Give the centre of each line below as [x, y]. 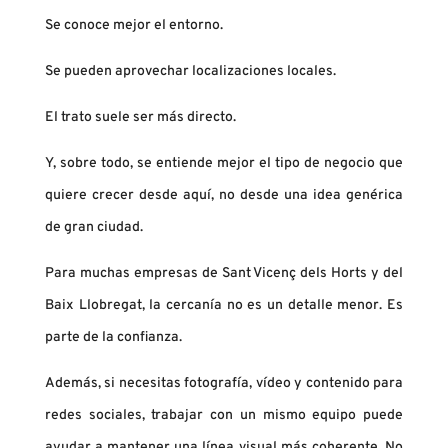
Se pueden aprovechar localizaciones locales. [190, 72]
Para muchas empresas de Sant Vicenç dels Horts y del [224, 274]
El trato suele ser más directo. [140, 118]
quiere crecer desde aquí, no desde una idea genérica [224, 196]
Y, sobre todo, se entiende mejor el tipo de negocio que [224, 164]
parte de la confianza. [113, 338]
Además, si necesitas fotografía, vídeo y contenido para [224, 384]
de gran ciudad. [93, 228]
